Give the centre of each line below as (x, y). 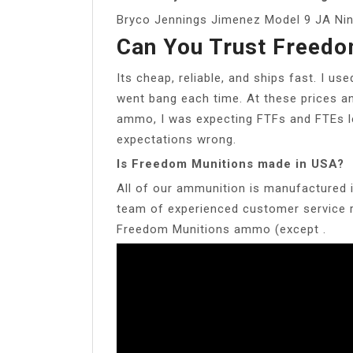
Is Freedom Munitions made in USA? (230, 163)
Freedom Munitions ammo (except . (221, 229)
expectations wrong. (176, 139)
